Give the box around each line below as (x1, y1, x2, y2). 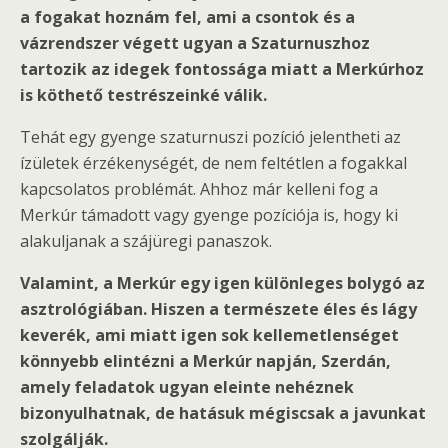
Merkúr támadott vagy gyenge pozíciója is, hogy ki (20, 204, 398, 226)
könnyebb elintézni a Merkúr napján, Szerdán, (20, 350, 391, 372)
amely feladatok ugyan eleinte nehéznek (20, 376, 354, 398)
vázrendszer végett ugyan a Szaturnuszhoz (20, 32, 370, 54)
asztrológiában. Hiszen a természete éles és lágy (20, 298, 417, 320)
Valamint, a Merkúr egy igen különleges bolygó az (20, 272, 425, 294)
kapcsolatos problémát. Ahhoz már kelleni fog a (20, 178, 378, 200)
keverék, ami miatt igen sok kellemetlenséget (20, 324, 399, 346)
